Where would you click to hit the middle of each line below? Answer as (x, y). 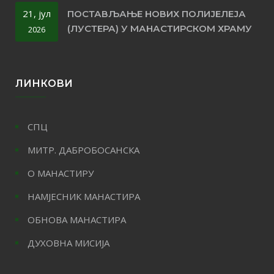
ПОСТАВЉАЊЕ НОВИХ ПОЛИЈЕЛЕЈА (157, 14)
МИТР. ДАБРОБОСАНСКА (83, 150)
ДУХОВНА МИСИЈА (68, 243)
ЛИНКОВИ (44, 83)
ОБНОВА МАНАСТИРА (77, 219)
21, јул (37, 13)
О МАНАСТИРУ (61, 173)
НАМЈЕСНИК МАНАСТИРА (84, 196)
